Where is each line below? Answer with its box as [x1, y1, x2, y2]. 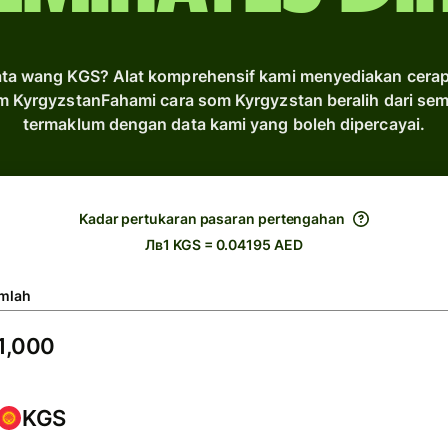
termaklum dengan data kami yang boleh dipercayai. [23, 114, 425, 134]
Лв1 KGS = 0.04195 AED [145, 236, 303, 253]
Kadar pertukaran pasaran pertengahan [79, 210, 345, 227]
